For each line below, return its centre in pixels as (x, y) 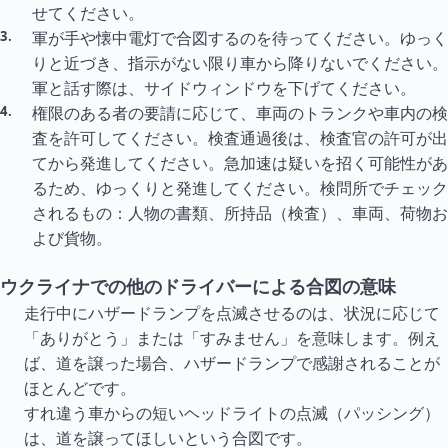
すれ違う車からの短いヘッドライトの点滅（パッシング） (232, 413)
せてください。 (88, 13)
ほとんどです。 (80, 388)
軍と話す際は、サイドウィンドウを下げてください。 (224, 88)
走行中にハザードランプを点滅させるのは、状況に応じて (232, 313)
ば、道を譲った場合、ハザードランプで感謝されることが (232, 363)
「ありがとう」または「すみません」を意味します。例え (232, 338)
